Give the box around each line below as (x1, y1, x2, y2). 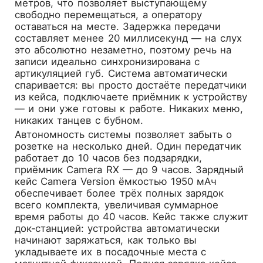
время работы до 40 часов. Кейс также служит (15, 210, 248, 222)
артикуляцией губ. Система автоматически (15, 67, 227, 79)
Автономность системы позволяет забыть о (15, 128, 232, 140)
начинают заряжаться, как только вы (15, 234, 197, 246)
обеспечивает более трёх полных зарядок (15, 187, 224, 199)
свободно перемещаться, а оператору (15, 8, 202, 21)
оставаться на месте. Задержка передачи (15, 20, 221, 32)
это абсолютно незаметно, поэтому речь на (15, 43, 232, 56)
